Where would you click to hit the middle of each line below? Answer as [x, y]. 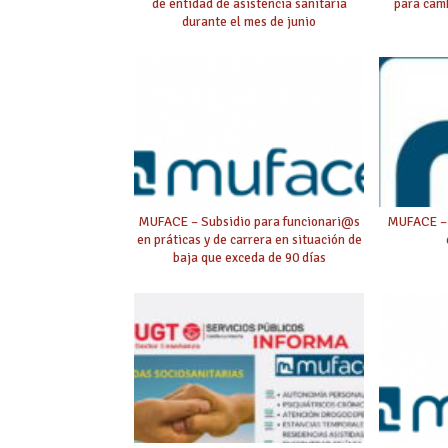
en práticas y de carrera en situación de [249, 240]
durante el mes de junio [249, 22]
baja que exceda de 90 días [249, 258]
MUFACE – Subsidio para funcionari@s [249, 222]
